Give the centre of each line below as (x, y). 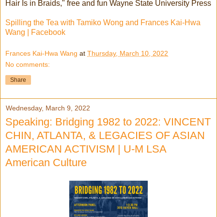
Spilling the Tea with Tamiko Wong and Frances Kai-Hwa (103, 23)
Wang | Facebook (35, 32)
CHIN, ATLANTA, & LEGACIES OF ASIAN (105, 135)
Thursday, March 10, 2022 (128, 53)
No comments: (28, 64)
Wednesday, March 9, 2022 (48, 108)
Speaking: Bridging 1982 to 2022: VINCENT (108, 122)
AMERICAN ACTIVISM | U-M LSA (86, 149)
